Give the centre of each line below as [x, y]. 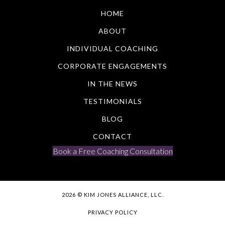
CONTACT [113, 137]
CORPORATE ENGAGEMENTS [113, 66]
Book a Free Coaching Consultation [113, 151]
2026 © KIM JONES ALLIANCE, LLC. [113, 195]
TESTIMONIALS [113, 101]
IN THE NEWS [113, 84]
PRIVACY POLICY [113, 212]
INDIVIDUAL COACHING [113, 49]
